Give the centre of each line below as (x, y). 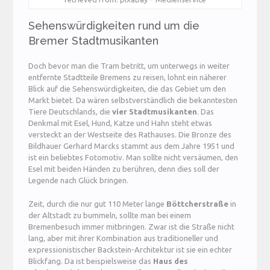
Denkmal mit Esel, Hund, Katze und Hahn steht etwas (121, 123)
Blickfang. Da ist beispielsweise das (91, 261)
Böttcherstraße (198, 203)
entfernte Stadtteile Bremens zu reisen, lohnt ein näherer (128, 77)
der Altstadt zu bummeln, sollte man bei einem (110, 215)
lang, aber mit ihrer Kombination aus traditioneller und (124, 238)
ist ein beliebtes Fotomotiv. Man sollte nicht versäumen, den (133, 158)
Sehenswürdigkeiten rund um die (114, 26)
